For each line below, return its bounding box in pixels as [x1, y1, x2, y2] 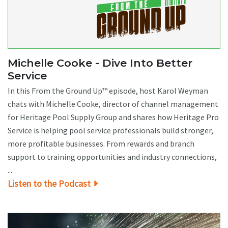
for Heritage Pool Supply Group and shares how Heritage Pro [8, 111, 219, 122]
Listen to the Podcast [8, 177, 91, 189]
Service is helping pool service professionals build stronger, [8, 125, 213, 135]
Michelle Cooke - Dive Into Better [8, 56, 192, 69]
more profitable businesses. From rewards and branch [8, 138, 194, 149]
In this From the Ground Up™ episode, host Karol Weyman [8, 85, 208, 96]
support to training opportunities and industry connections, [8, 151, 217, 162]
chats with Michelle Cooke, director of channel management [8, 98, 218, 109]
